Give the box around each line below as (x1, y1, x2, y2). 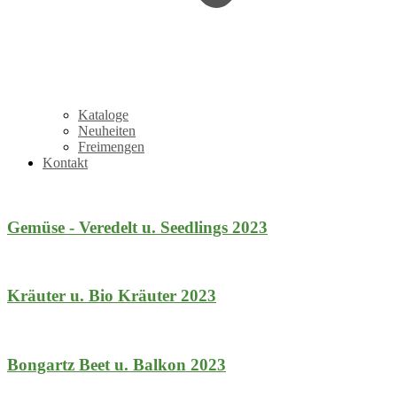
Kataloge (78, 107, 128, 122)
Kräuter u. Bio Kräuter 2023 (7, 286, 216, 306)
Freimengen (78, 139, 144, 154)
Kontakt (43, 155, 88, 170)
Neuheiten (78, 123, 136, 138)
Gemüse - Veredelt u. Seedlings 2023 (7, 217, 268, 237)
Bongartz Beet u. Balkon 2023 (7, 354, 226, 374)
